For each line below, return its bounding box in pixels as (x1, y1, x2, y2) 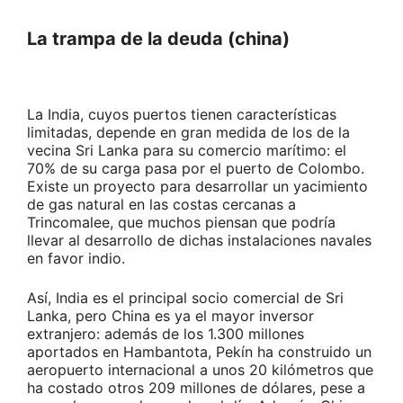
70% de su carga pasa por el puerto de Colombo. (27, 159, 364, 178)
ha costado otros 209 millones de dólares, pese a (27, 379, 365, 398)
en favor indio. (27, 249, 125, 268)
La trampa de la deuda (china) (27, 28, 290, 50)
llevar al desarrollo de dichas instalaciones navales (27, 231, 372, 250)
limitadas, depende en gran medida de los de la (27, 123, 350, 142)
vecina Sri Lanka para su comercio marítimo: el (27, 141, 346, 160)
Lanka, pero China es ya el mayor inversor (27, 307, 314, 326)
